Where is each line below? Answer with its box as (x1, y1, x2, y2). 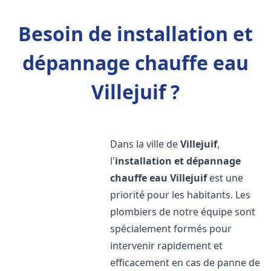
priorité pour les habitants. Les (110, 188, 251, 201)
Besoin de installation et (18, 21, 253, 47)
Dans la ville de (110, 137, 181, 151)
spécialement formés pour (110, 222, 232, 235)
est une (207, 171, 244, 184)
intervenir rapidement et (110, 239, 223, 252)
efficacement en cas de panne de (110, 256, 261, 269)
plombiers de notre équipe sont (110, 205, 256, 218)
